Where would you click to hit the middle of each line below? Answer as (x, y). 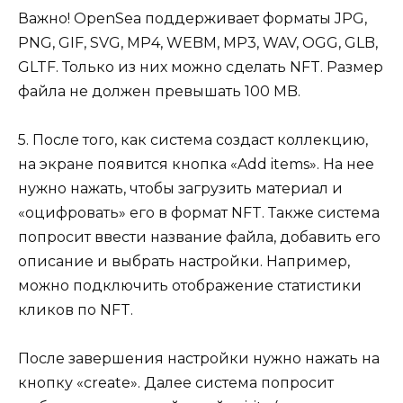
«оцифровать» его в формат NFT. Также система (199, 212)
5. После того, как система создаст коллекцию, (193, 139)
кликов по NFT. (76, 309)
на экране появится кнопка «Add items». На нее (196, 164)
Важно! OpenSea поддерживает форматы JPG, (193, 18)
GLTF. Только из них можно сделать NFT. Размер (201, 67)
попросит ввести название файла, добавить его (199, 237)
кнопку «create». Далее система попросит (176, 383)
